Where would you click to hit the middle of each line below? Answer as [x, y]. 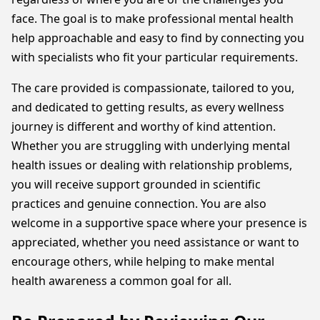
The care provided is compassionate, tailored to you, [153, 88]
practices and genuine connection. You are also [139, 204]
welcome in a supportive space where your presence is [159, 223]
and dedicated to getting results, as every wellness [148, 107]
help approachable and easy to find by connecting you [158, 38]
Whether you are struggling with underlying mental [151, 146]
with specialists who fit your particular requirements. [156, 57]
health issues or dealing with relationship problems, [152, 165]
